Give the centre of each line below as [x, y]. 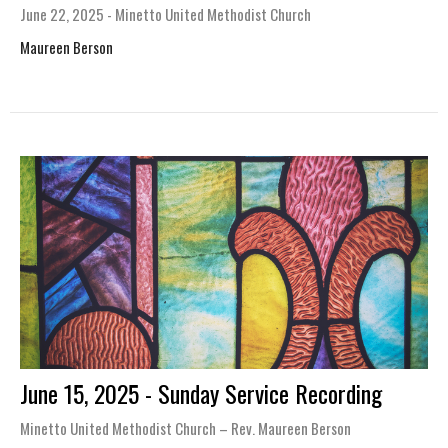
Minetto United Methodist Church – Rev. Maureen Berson [185, 428]
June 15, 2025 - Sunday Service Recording [201, 393]
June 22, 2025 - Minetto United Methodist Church [165, 14]
